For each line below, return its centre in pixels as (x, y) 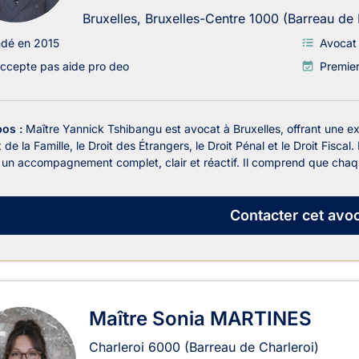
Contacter (264, 216)
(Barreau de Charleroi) (252, 347)
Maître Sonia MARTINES (200, 318)
